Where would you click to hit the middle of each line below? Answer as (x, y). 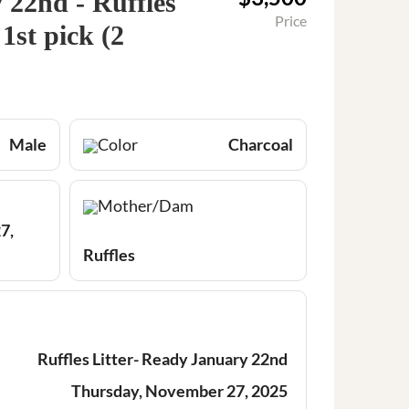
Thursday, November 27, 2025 (179, 390)
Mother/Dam (146, 205)
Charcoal (261, 144)
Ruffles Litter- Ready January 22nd (163, 358)
